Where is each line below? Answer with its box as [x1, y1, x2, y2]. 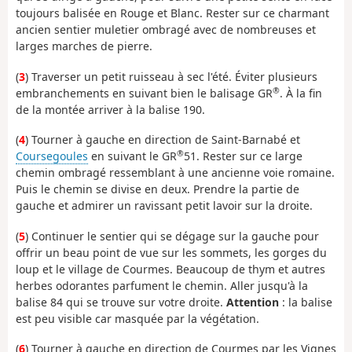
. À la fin [280, 85, 322, 101]
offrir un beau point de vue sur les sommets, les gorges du [16, 244, 327, 260]
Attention [226, 294, 279, 310]
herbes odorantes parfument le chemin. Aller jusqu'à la [16, 277, 308, 293]
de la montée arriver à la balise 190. [16, 101, 205, 117]
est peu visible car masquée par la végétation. [16, 310, 259, 326]
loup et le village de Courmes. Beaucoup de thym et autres [16, 261, 325, 277]
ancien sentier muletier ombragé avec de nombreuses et [16, 22, 316, 38]
